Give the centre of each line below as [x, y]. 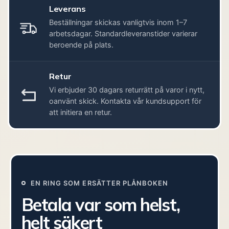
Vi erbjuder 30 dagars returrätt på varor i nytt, [127, 90]
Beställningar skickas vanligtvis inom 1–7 [118, 23]
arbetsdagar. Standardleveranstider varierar [123, 34]
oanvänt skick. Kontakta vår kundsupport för [125, 101]
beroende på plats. [81, 45]
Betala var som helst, [101, 204]
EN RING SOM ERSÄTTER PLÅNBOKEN [100, 183]
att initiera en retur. [81, 113]
